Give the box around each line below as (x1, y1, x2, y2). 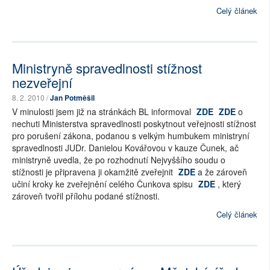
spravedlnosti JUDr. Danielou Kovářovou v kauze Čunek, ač (12, 142, 239, 154)
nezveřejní (12, 73, 72, 92)
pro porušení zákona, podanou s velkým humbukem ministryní (12, 130, 250, 142)
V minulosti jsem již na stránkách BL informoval (12, 105, 193, 118)
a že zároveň (195, 166, 247, 178)
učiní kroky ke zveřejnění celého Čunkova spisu (12, 178, 195, 190)
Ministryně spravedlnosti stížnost (12, 58, 202, 78)
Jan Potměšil (50, 92, 95, 104)
